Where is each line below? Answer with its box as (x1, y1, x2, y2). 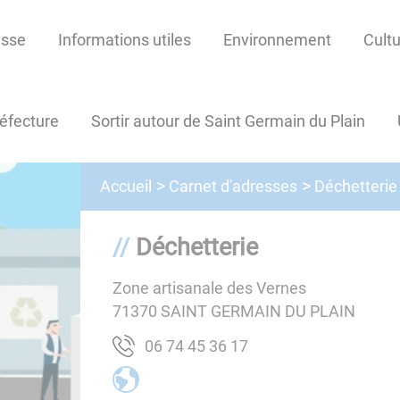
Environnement (222, 30, 331, 50)
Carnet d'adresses (169, 176, 298, 196)
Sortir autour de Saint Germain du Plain (90, 112, 365, 131)
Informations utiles (57, 30, 191, 50)
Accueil (100, 177, 153, 196)
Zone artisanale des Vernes (112, 278, 306, 297)
